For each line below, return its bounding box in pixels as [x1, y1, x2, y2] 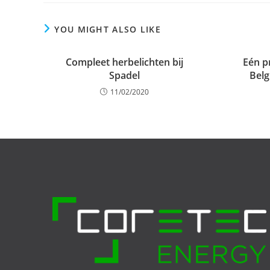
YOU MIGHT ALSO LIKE [54, 24, 162, 35]
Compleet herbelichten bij [66, 55, 184, 69]
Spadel [109, 69, 140, 82]
